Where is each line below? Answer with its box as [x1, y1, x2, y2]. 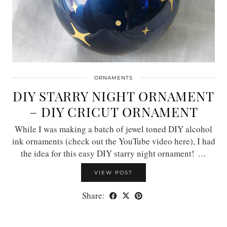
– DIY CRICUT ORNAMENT [29, 102, 198, 121]
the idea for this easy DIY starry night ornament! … [21, 147, 206, 159]
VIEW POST [94, 169, 133, 176]
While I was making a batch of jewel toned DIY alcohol [15, 123, 212, 135]
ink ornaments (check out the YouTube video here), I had [12, 135, 215, 147]
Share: [82, 189, 107, 201]
